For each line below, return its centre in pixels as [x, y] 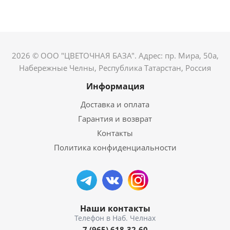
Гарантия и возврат [115, 119]
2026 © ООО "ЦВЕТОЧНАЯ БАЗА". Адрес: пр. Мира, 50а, [115, 55]
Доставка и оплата [115, 104]
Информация [115, 86]
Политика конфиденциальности [115, 147]
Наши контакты [115, 208]
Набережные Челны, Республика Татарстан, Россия [115, 68]
